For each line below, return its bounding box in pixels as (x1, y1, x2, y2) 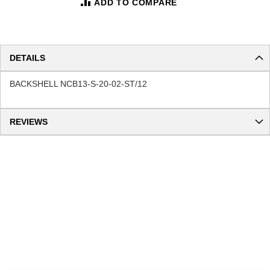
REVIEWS (10, 116, 48, 127)
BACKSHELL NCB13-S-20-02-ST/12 (10, 78, 147, 89)
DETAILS (10, 52, 45, 63)
